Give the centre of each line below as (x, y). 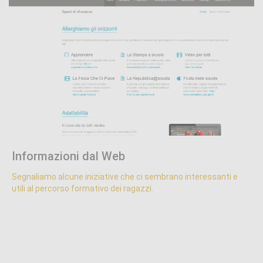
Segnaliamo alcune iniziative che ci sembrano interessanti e (125, 177)
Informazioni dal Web (68, 156)
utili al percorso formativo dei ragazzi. (82, 189)
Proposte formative (47, 149)
